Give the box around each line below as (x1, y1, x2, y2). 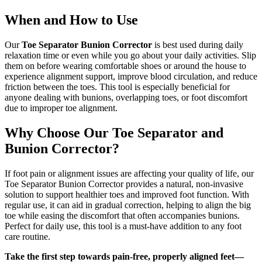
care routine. (5, 231, 50, 242)
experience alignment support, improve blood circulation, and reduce (5, 71, 257, 81)
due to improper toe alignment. (5, 102, 118, 113)
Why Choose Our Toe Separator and (5, 125, 223, 140)
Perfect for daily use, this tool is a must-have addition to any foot (5, 220, 242, 231)
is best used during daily (152, 39, 243, 50)
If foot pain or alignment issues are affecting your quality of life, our (5, 168, 254, 178)
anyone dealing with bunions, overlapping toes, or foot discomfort (5, 92, 247, 102)
